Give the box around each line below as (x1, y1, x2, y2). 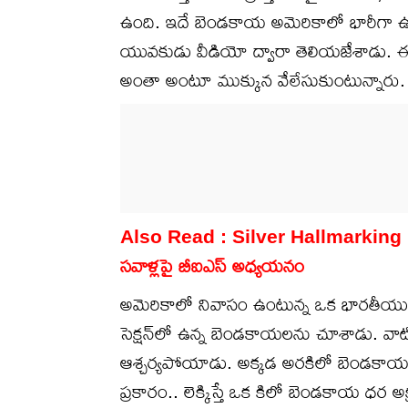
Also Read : (120, 226, 232, 248)
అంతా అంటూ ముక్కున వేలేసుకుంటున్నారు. (120, 69, 405, 91)
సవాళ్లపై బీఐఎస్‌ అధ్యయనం (120, 255, 304, 277)
